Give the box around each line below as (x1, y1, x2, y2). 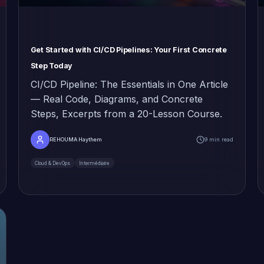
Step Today (30, 61, 73, 71)
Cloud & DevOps (35, 160, 71, 166)
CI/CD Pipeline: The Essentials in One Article (30, 78, 228, 91)
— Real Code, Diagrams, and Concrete (30, 93, 203, 105)
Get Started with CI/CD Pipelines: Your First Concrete (30, 45, 227, 55)
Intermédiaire (79, 160, 110, 166)
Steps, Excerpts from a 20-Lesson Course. (30, 108, 222, 120)
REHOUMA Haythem (49, 136, 102, 143)
